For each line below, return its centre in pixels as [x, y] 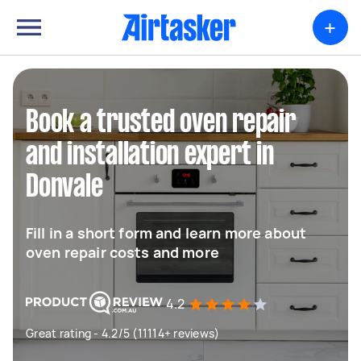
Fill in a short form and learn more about [166, 233]
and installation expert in [150, 156]
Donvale [64, 188]
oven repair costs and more [122, 252]
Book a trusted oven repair [161, 123]
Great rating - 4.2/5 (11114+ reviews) [123, 333]
